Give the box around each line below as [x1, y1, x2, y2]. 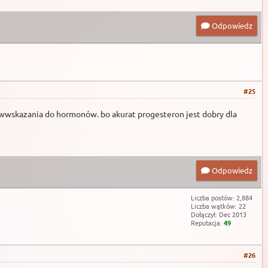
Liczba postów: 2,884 [191, 193, 252, 203]
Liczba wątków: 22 [191, 201, 246, 211]
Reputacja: [191, 218, 224, 228]
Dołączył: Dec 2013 [191, 209, 246, 220]
